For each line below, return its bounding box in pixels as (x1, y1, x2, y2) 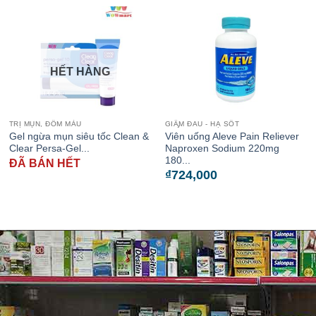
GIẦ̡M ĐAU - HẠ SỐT (164, 120, 240, 128)
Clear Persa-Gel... (8, 142, 90, 154)
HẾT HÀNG (50, 66, 110, 78)
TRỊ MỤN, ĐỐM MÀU (8, 120, 82, 128)
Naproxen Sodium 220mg (164, 142, 279, 154)
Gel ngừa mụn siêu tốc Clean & (8, 130, 149, 142)
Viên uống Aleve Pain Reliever (164, 130, 299, 142)
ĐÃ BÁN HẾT (8, 157, 80, 170)
